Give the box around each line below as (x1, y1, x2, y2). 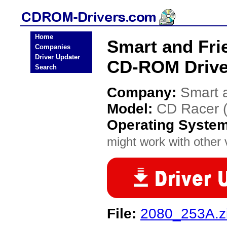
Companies (35, 43, 70, 51)
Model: (107, 101, 157, 117)
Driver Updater (35, 53, 80, 61)
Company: (107, 85, 180, 100)
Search (35, 63, 57, 71)
